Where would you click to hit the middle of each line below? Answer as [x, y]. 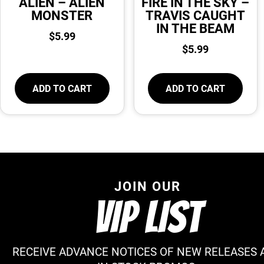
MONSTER [62, 15]
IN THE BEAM [196, 28]
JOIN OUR [147, 186]
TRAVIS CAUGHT [196, 15]
